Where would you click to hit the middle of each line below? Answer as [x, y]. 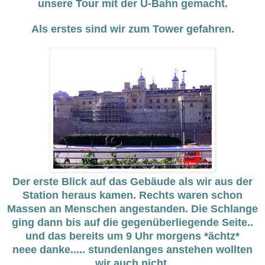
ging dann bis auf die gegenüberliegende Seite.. [132, 223]
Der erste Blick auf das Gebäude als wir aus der [132, 182]
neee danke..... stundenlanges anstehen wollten [132, 250]
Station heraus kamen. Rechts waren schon [132, 195]
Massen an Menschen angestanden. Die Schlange [132, 209]
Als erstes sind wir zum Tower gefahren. [132, 29]
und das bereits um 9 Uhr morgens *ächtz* [132, 236]
